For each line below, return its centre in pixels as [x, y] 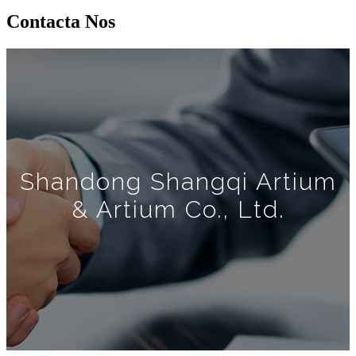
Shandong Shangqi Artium [178, 181]
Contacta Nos [61, 21]
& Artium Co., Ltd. [178, 209]
